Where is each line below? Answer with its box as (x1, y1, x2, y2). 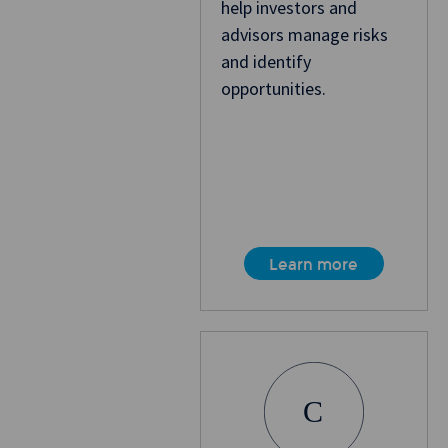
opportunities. (220, 77, 326, 101)
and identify (220, 50, 311, 74)
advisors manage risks (220, 23, 388, 47)
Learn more (269, 255, 359, 275)
